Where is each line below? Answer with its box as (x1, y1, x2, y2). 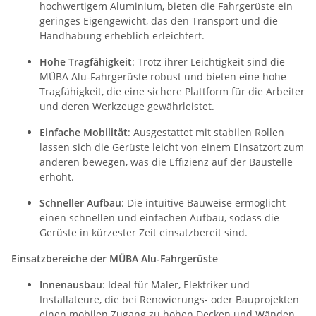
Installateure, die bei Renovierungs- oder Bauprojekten (39, 292, 299, 306)
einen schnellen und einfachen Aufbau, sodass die (39, 210, 279, 224)
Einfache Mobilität (39, 125, 128, 139)
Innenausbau (39, 277, 102, 291)
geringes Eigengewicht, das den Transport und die (39, 13, 278, 28)
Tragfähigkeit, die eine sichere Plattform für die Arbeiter (39, 84, 305, 98)
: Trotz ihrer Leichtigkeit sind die (132, 54, 285, 68)
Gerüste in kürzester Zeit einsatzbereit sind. (39, 225, 248, 239)
